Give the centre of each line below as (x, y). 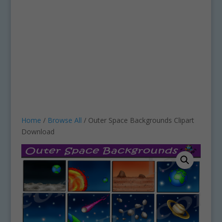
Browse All (64, 120)
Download (38, 132)
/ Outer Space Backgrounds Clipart (138, 120)
